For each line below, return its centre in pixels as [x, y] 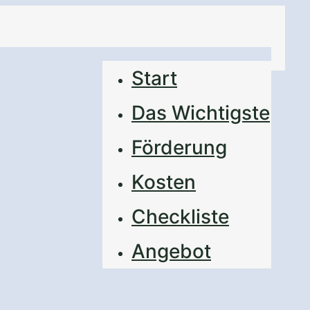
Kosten [164, 182]
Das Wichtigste [201, 113]
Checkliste [180, 217]
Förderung [179, 147]
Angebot [171, 251]
